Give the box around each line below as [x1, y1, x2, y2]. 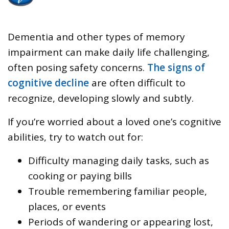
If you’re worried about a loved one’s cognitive [8, 114, 221, 128]
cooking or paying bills [28, 169, 132, 182]
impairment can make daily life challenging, [8, 45, 210, 59]
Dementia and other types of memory [8, 30, 185, 43]
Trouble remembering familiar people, [28, 184, 207, 198]
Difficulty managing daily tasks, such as [28, 153, 209, 167]
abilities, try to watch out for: [8, 130, 143, 144]
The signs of [147, 60, 205, 74]
